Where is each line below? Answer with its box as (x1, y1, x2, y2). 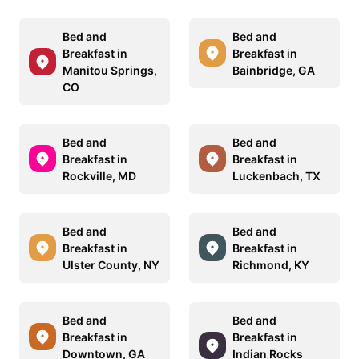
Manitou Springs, (63, 63, 157, 77)
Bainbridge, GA (232, 63, 315, 77)
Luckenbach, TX (232, 168, 321, 183)
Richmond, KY (232, 257, 309, 272)
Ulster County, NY (63, 257, 159, 272)
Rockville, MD (63, 168, 136, 183)
